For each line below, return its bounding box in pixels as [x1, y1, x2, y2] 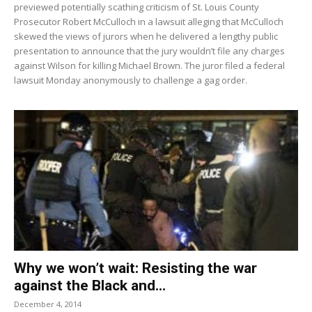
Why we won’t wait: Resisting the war [14, 259, 257, 276]
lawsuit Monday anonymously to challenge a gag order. [14, 74, 247, 87]
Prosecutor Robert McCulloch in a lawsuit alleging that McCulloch [14, 15, 283, 29]
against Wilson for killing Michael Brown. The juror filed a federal [14, 59, 285, 72]
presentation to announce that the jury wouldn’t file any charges [14, 45, 285, 58]
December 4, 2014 [14, 298, 81, 309]
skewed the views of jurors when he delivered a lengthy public [14, 30, 278, 43]
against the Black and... [14, 276, 166, 294]
